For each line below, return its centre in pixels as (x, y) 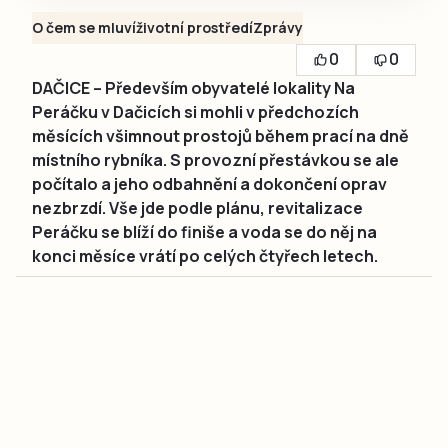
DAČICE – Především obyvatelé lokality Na (193, 87)
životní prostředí (194, 27)
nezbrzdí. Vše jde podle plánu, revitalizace (197, 207)
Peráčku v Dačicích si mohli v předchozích (195, 111)
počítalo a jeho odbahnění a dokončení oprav (209, 183)
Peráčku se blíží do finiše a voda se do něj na (204, 231)
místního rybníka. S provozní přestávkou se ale (215, 159)
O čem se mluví (84, 27)
